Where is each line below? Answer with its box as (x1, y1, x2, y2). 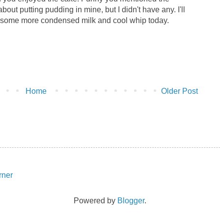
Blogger (117, 196, 144, 205)
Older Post (161, 86, 198, 95)
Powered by (74, 196, 117, 205)
